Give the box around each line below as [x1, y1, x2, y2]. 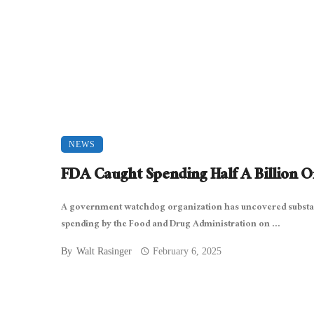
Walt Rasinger [76, 245, 132, 257]
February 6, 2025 [153, 245, 222, 257]
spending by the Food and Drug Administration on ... [61, 215, 280, 234]
